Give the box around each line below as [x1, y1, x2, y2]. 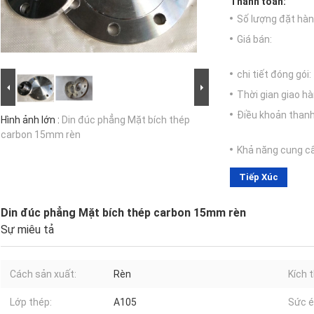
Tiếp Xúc [239, 172, 278, 183]
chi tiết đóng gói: [237, 69, 311, 81]
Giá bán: [237, 34, 272, 46]
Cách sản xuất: [10, 268, 76, 280]
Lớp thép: [10, 296, 52, 308]
